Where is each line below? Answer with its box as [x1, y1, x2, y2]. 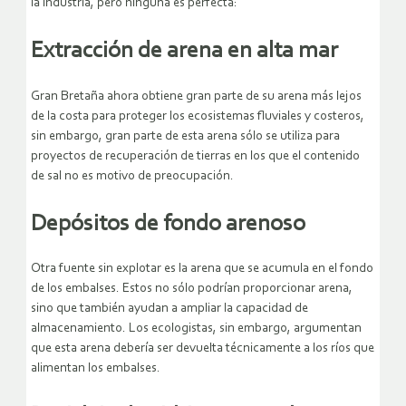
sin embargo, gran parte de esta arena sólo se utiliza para [31, 129, 340, 143]
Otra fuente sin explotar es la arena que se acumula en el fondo [31, 262, 373, 276]
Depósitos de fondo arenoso [31, 212, 305, 237]
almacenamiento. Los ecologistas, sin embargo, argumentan [31, 322, 362, 336]
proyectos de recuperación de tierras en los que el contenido [31, 149, 360, 163]
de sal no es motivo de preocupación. [31, 169, 234, 183]
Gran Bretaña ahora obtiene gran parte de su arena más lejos [31, 89, 362, 103]
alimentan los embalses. [31, 362, 160, 376]
